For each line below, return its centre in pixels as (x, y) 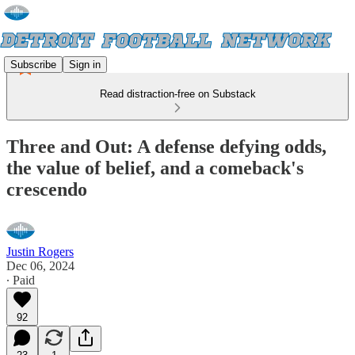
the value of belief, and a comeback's (155, 168)
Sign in (85, 64)
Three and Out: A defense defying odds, (166, 146)
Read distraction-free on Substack (177, 94)
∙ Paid (21, 280)
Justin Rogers (40, 251)
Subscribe (33, 64)
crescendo (47, 189)
